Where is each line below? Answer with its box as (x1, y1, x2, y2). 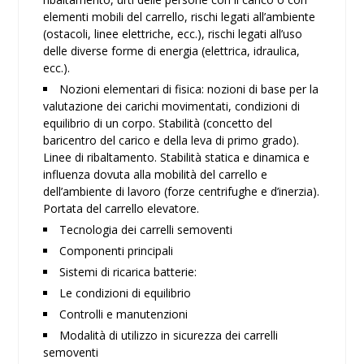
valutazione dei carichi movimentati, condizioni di (43, 98, 301, 114)
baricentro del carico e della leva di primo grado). (43, 132, 300, 148)
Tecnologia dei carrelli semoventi (59, 222, 233, 237)
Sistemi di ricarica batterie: (59, 264, 197, 279)
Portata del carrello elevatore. (43, 201, 200, 216)
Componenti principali (59, 243, 174, 258)
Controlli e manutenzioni (59, 306, 188, 322)
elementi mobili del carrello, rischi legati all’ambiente (43, 9, 316, 24)
